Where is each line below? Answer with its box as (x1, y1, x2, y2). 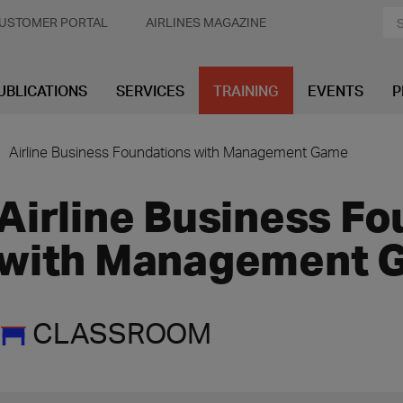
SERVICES (116, 81, 184, 100)
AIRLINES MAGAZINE (146, 14, 266, 30)
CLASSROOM (32, 314, 211, 351)
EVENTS (308, 81, 363, 100)
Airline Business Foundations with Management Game (9, 142, 348, 161)
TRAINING (213, 81, 279, 100)
